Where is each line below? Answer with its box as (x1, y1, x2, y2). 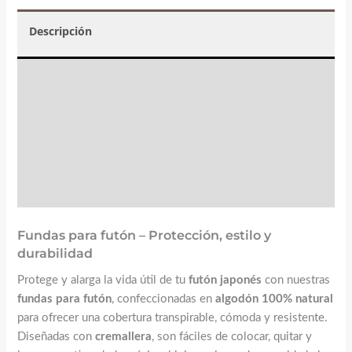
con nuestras (261, 274, 330, 287)
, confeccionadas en (111, 293, 215, 306)
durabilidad (16, 246, 93, 262)
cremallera (94, 331, 152, 343)
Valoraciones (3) (28, 73, 115, 89)
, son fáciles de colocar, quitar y (151, 331, 312, 343)
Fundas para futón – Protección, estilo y (16, 228, 271, 244)
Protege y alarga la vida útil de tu (16, 274, 189, 287)
